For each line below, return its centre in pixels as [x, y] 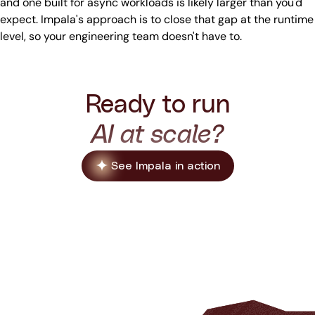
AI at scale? [157, 135]
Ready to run [157, 105]
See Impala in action [165, 166]
